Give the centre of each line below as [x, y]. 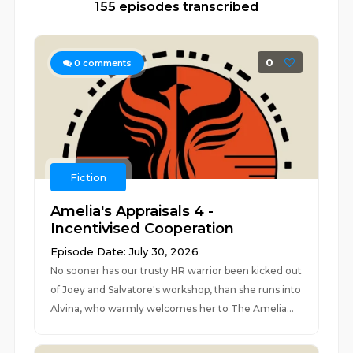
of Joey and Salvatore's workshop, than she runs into [176, 290]
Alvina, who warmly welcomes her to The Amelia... [173, 308]
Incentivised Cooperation [143, 229]
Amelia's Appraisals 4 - [132, 211]
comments [106, 63]
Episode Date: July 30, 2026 [125, 251]
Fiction [89, 177]
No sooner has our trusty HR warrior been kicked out [176, 271]
